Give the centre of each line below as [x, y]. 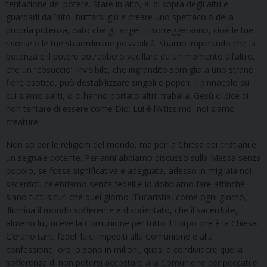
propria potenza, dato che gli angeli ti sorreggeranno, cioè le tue [130, 30]
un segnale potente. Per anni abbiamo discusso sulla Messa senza [133, 158]
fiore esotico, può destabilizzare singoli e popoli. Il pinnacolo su [128, 83]
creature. [23, 122]
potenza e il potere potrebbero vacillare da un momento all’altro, [131, 57]
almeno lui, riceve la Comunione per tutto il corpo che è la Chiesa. [132, 223]
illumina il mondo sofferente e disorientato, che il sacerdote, [122, 210]
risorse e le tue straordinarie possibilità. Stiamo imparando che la [131, 44]
